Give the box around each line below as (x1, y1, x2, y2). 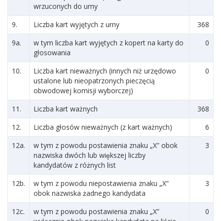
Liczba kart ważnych (34, 104, 98, 113)
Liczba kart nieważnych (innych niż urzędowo (34, 66, 176, 75)
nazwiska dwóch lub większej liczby (34, 150, 146, 160)
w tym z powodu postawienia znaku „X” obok (34, 141, 178, 150)
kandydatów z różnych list (34, 160, 116, 170)
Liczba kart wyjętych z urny (34, 20, 119, 29)
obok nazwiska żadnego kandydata (34, 188, 146, 198)
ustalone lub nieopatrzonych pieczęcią (34, 76, 155, 85)
